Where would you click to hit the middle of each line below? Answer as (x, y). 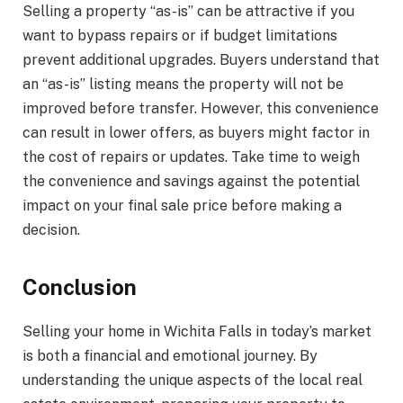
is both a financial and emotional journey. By (170, 356)
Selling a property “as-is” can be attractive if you (188, 11)
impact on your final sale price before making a (182, 205)
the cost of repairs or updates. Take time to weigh (191, 157)
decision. (51, 229)
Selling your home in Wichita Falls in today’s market (197, 332)
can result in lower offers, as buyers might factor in (196, 132)
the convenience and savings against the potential (191, 181)
